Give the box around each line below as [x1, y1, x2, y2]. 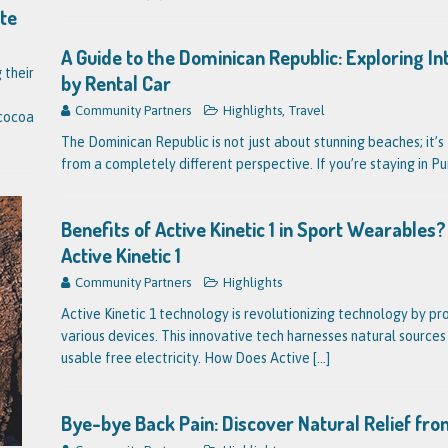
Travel [287, 103, 325, 118]
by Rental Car [60, 70, 171, 96]
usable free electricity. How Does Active [60, 350, 313, 366]
